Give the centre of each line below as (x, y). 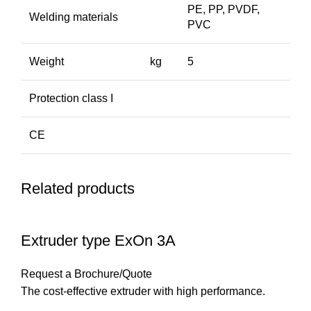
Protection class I (71, 99)
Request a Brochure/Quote (86, 274)
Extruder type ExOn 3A (98, 241)
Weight (47, 62)
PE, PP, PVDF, (224, 10)
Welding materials (74, 17)
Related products (78, 189)
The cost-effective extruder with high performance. (143, 292)
